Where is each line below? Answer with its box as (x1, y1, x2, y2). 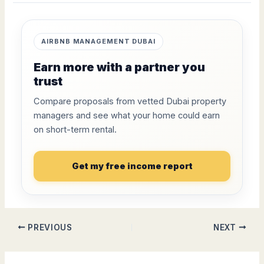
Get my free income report (71, 160, 193, 171)
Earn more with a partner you (34, 60, 206, 75)
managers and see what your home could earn (34, 110, 220, 121)
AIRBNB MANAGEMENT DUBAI (41, 37, 156, 45)
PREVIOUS (25, 222, 72, 232)
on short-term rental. (34, 124, 117, 136)
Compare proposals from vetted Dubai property (34, 96, 227, 107)
